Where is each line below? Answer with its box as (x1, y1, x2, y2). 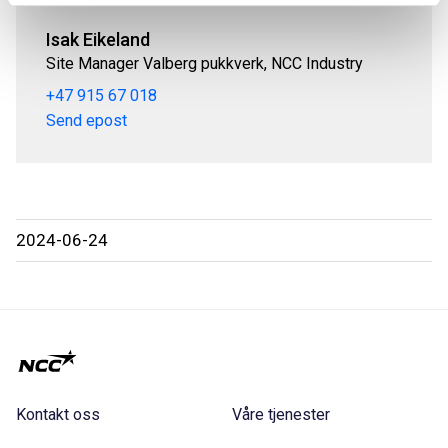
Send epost (46, 111, 127, 131)
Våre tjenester (232, 405, 330, 425)
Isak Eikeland (46, 28, 150, 50)
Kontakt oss (16, 405, 100, 425)
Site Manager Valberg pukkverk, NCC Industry (46, 53, 363, 73)
